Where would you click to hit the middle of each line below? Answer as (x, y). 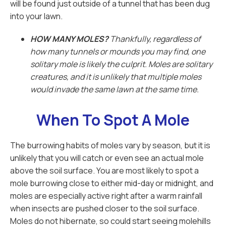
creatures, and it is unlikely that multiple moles (116, 77)
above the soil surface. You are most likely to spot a (104, 171)
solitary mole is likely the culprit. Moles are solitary (121, 64)
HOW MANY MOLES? (70, 39)
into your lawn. (36, 16)
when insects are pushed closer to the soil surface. (105, 208)
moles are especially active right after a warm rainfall (106, 196)
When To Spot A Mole (113, 120)
